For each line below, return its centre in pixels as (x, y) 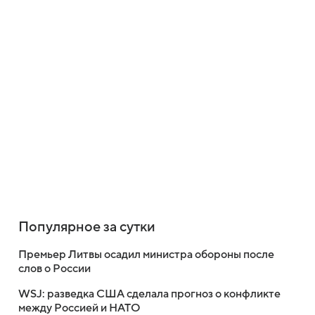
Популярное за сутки (87, 227)
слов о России (54, 269)
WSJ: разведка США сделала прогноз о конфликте (149, 294)
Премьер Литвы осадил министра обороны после (146, 255)
